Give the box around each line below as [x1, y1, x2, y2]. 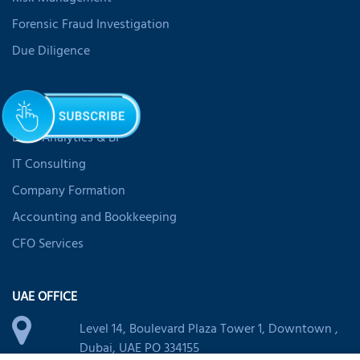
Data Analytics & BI [12, 126, 119, 151]
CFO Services [12, 232, 84, 257]
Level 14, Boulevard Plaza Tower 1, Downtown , [79, 317, 338, 342]
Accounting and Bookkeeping [12, 206, 177, 231]
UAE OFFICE [12, 285, 77, 310]
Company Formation [12, 179, 125, 204]
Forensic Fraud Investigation [12, 13, 170, 38]
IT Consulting [12, 153, 86, 178]
